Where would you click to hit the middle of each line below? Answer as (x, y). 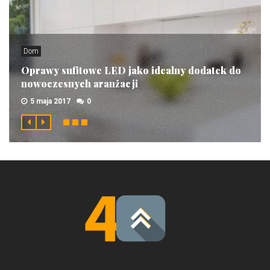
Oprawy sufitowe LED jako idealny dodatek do (131, 70)
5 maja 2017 (50, 101)
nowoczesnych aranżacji (80, 83)
